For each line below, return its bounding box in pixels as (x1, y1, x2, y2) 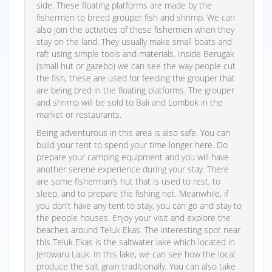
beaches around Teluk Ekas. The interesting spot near (36, 224, 240, 236)
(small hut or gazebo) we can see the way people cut (36, 60, 236, 72)
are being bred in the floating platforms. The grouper (36, 84, 234, 97)
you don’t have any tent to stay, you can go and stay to (36, 200, 242, 212)
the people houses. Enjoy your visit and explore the (36, 212, 231, 224)
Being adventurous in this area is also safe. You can (36, 127, 230, 139)
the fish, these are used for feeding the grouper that (36, 72, 235, 84)
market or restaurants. (36, 109, 121, 121)
